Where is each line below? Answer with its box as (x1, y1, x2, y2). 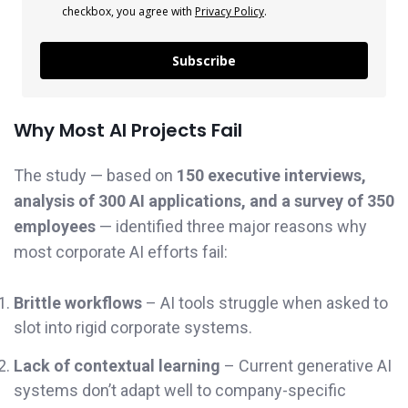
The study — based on (14, 165, 177, 185)
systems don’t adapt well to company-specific (14, 381, 346, 401)
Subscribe (172, 51, 236, 69)
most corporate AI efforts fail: (14, 241, 228, 261)
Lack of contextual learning (14, 356, 220, 376)
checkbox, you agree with (62, 3, 195, 19)
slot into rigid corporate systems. (14, 318, 252, 338)
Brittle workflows (14, 293, 142, 313)
